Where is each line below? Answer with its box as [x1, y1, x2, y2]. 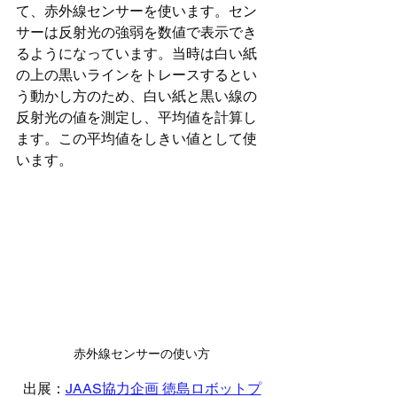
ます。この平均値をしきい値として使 [16, 130, 257, 147]
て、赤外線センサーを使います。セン [16, 3, 257, 19]
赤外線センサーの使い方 [74, 346, 210, 362]
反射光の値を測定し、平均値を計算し [16, 109, 257, 126]
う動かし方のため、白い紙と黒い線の [16, 88, 257, 105]
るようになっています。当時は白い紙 [16, 45, 257, 62]
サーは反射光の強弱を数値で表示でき [16, 24, 257, 41]
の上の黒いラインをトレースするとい [16, 66, 257, 83]
